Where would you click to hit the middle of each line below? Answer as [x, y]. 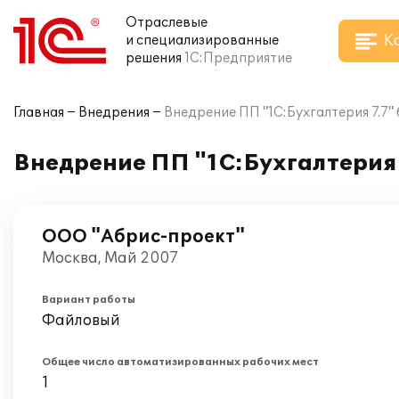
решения [154, 58]
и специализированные [202, 41]
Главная [39, 113]
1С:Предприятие [238, 58]
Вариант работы [89, 300]
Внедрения [114, 113]
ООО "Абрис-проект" [143, 237]
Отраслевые [167, 23]
